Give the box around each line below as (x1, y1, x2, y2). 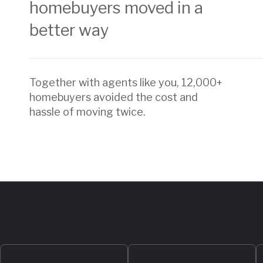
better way (29, 20, 109, 40)
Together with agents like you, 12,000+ (29, 76, 222, 89)
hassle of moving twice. (29, 105, 146, 118)
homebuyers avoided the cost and (29, 90, 198, 103)
